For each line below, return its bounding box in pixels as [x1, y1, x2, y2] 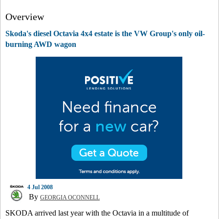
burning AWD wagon [5, 40, 76, 48]
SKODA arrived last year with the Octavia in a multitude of [5, 209, 189, 217]
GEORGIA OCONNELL [40, 194, 100, 201]
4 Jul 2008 [27, 184, 53, 191]
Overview [5, 11, 44, 22]
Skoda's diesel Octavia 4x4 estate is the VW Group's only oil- [5, 29, 205, 38]
